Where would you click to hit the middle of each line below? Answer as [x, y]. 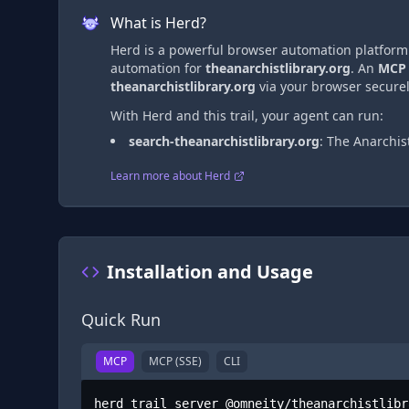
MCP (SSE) [175, 361]
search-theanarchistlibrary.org [224, 141]
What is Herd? [158, 23]
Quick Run [121, 320]
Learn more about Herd [170, 176]
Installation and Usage [210, 272]
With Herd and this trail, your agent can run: [247, 115]
